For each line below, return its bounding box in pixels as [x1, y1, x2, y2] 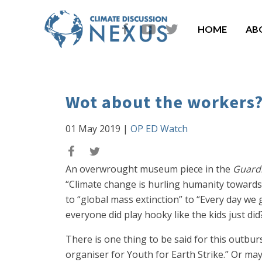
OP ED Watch [130, 122, 188, 135]
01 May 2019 [65, 122, 120, 135]
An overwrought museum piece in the [65, 163, 233, 175]
